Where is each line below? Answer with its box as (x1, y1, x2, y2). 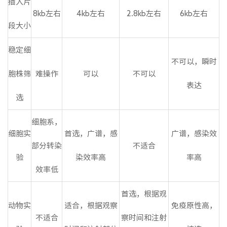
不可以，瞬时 (171, 57, 217, 65)
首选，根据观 (121, 190, 167, 198)
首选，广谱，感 (64, 129, 118, 137)
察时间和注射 (121, 213, 167, 221)
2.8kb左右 (127, 9, 161, 17)
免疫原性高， (171, 201, 217, 209)
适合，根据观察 (64, 201, 118, 209)
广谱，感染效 (171, 129, 217, 137)
